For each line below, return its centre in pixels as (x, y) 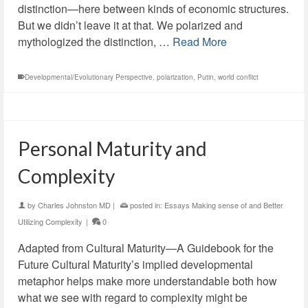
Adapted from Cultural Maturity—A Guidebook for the (146, 248)
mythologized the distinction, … (95, 42)
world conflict (238, 77)
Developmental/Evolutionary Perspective (89, 77)
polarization (175, 77)
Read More (200, 42)
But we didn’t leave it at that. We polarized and (130, 25)
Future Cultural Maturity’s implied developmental (135, 264)
